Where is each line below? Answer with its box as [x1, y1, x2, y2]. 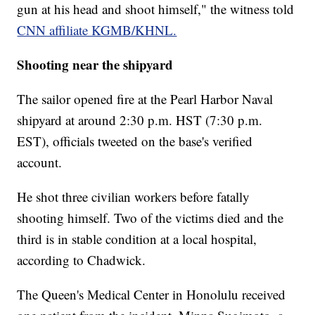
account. [17, 153, 63, 172]
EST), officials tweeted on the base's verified [17, 132, 253, 150]
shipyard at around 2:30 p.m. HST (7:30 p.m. [17, 111, 263, 129]
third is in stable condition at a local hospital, [17, 230, 257, 248]
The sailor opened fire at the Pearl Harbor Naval [17, 90, 274, 108]
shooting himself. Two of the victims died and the [17, 209, 284, 227]
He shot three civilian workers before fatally [17, 188, 250, 206]
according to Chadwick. [17, 251, 146, 269]
